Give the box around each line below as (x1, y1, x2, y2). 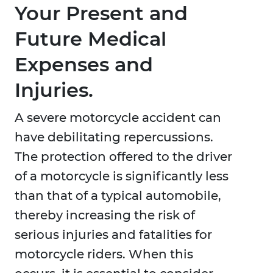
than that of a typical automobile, (15, 188, 221, 204)
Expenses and (15, 52, 153, 77)
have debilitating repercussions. (15, 130, 213, 145)
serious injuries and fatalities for (15, 227, 212, 243)
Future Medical (15, 27, 166, 51)
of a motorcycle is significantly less (15, 169, 229, 184)
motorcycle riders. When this (15, 247, 193, 262)
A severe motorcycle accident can (15, 110, 221, 126)
